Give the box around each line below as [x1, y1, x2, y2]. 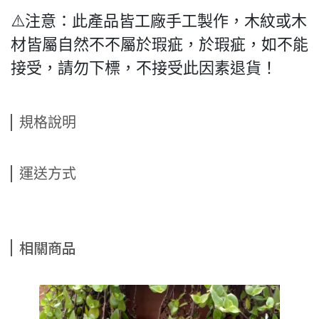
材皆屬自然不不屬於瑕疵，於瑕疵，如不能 [11, 36, 308, 53]
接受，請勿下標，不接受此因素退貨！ [11, 59, 277, 77]
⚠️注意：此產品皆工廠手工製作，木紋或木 [11, 12, 307, 30]
